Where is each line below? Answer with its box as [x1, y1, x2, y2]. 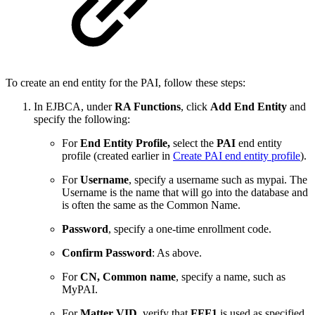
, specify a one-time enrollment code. [108, 223, 271, 236]
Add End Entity [210, 101, 287, 113]
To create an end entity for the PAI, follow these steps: [6, 77, 245, 89]
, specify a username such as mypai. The [129, 174, 307, 186]
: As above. [152, 247, 202, 259]
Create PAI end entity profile [173, 150, 300, 162]
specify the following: [34, 113, 130, 126]
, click [181, 101, 210, 113]
